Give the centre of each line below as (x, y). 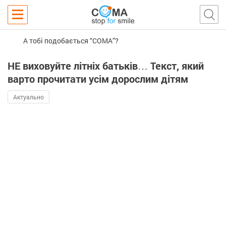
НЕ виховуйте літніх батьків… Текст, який (106, 66)
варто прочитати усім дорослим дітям (98, 79)
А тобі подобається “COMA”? (71, 40)
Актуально (29, 97)
